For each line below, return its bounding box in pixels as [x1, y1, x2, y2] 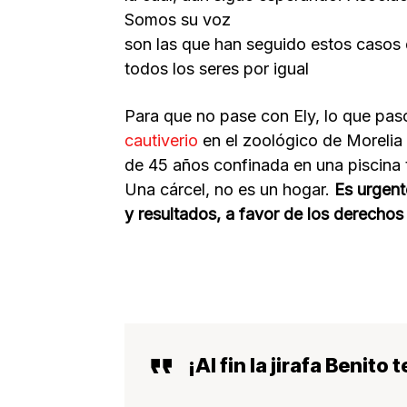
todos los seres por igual [124, 58, 309, 78]
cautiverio [124, 130, 198, 150]
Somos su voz [124, 9, 231, 29]
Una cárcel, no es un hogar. [124, 179, 330, 199]
